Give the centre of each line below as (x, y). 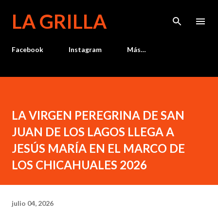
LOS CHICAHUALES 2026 (79, 165)
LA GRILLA (59, 21)
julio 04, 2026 (33, 203)
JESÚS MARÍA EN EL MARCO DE (98, 148)
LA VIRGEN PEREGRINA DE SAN (98, 115)
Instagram (85, 49)
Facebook (27, 49)
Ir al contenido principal (109, 12)
